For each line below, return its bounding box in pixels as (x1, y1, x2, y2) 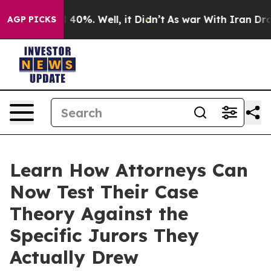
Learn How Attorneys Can (10, 158, 248, 181)
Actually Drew (10, 246, 139, 269)
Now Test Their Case (10, 180, 198, 203)
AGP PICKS (7, 14, 56, 25)
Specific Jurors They (10, 224, 199, 247)
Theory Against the (10, 202, 188, 225)
